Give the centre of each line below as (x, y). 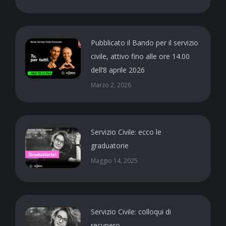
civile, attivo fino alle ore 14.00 (140, 56)
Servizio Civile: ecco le (126, 132)
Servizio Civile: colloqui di (131, 212)
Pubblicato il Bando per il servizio (145, 43)
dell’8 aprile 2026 (118, 70)
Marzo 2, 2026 (111, 85)
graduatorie (110, 146)
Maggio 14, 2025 (114, 161)
